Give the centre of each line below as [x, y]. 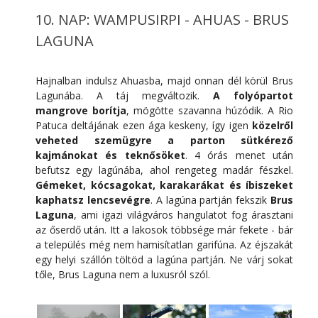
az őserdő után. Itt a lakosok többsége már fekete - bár [164, 229]
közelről [273, 125]
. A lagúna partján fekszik [209, 199]
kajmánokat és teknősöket [110, 155]
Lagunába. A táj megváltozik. [124, 95]
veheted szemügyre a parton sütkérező [164, 140]
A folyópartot [253, 95]
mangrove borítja [81, 110]
